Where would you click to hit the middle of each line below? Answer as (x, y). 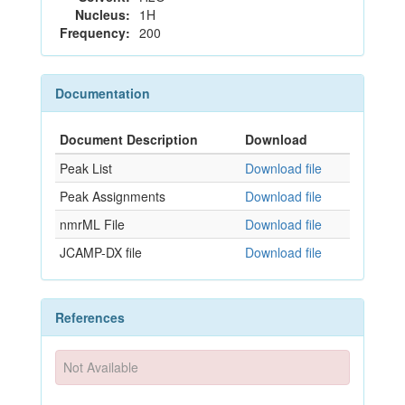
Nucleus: (103, 14)
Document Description (129, 139)
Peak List (86, 168)
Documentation (103, 93)
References (90, 317)
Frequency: (95, 33)
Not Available (101, 367)
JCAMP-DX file (101, 252)
